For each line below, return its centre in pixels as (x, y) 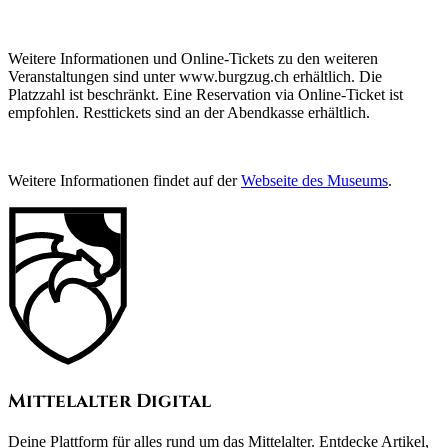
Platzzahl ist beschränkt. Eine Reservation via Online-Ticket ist (205, 95)
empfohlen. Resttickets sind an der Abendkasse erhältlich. (189, 113)
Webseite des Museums (314, 181)
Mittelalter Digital (109, 402)
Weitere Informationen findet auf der (124, 181)
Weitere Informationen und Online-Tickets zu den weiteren (193, 59)
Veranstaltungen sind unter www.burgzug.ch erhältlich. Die (195, 77)
